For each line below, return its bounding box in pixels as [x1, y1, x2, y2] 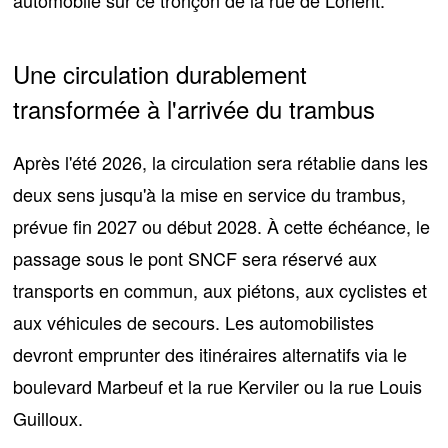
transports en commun [13, 276, 194, 303]
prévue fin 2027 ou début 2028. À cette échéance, [13, 212, 417, 239]
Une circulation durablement [13, 55, 308, 91]
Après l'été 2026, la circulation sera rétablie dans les [13, 148, 429, 175]
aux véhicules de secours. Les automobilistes [13, 308, 375, 335]
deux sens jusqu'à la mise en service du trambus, [13, 180, 407, 207]
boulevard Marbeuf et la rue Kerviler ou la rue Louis [13, 372, 423, 399]
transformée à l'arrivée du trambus [13, 90, 376, 126]
